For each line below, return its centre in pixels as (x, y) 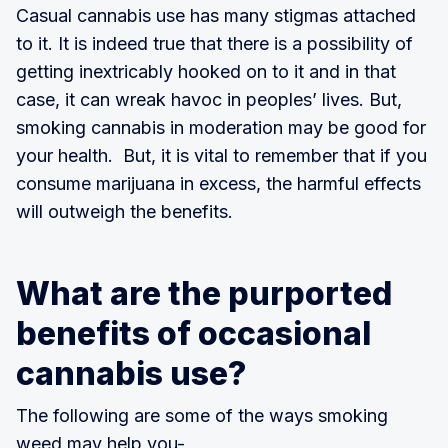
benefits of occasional (193, 333)
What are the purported (204, 293)
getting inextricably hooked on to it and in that (206, 71)
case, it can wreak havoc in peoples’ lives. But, (209, 99)
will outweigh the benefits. (124, 211)
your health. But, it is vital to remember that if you (221, 155)
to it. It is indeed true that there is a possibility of (214, 43)
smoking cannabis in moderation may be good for (221, 127)
